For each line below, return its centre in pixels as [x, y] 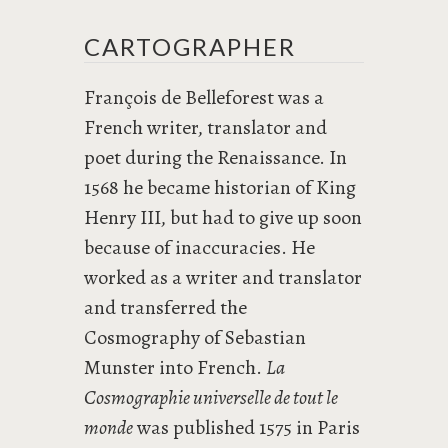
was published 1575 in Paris [246, 427]
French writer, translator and [205, 127]
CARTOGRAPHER [190, 46]
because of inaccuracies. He [199, 247]
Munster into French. [175, 367]
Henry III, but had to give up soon [223, 217]
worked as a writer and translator [223, 277]
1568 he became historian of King [220, 187]
